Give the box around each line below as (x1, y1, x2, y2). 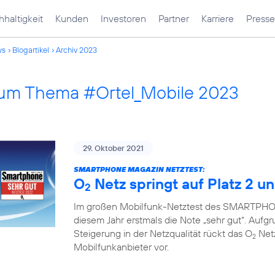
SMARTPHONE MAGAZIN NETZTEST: (74, 165, 205, 174)
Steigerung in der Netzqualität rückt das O (74, 227, 252, 239)
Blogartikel (12, 45, 49, 55)
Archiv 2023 (56, 45, 97, 55)
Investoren (101, 12, 146, 25)
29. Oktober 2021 (83, 143, 144, 153)
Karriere (201, 12, 234, 25)
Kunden (55, 12, 88, 25)
